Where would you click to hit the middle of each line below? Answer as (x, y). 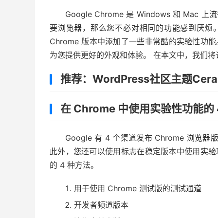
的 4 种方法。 (74, 165)
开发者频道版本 (101, 205)
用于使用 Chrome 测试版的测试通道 (138, 188)
